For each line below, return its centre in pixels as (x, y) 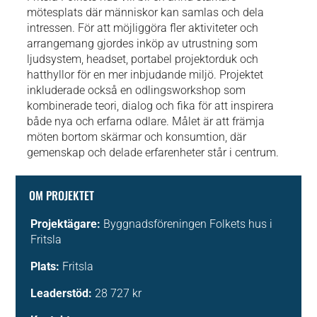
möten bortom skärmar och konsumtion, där (137, 137)
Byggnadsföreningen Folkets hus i (188, 224)
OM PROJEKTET (62, 196)
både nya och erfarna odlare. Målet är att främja (146, 122)
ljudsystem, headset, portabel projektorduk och (143, 59)
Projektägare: (67, 224)
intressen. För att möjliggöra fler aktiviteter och (143, 28)
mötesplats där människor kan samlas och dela (146, 13)
